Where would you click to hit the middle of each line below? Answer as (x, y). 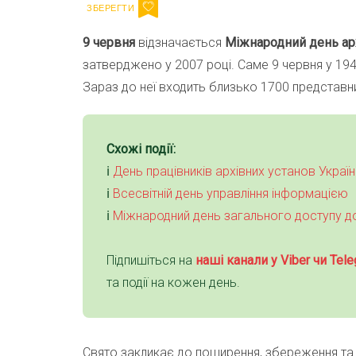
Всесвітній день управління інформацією (230, 194)
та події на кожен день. (173, 283)
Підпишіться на (151, 261)
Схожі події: (141, 149)
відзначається (182, 43)
